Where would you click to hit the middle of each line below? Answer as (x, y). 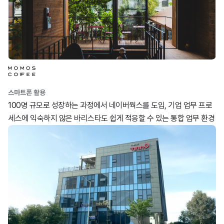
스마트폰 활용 (27, 92)
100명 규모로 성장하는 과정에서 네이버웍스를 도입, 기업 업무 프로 (110, 105)
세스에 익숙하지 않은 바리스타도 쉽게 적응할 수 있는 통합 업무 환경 (111, 118)
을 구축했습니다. (33, 131)
